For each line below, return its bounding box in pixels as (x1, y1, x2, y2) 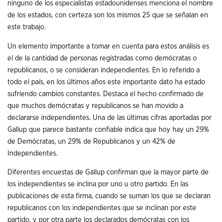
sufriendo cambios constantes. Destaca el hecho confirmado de (7, 90, 204, 98)
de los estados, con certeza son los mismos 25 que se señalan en (7, 11, 208, 19)
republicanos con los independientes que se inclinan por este (7, 204, 196, 212)
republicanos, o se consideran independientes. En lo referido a (7, 66, 200, 74)
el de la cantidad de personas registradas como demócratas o (7, 54, 197, 62)
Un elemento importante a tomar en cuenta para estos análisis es (7, 42, 209, 50)
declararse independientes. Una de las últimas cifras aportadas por (7, 113, 212, 121)
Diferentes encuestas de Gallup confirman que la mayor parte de (7, 168, 209, 176)
